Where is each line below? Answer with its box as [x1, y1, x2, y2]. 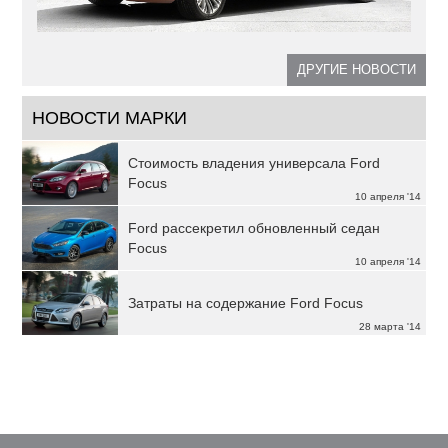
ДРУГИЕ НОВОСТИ [296, 62, 416, 78]
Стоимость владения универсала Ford [128, 155, 381, 172]
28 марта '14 [358, 321, 421, 333]
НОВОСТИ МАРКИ [32, 108, 188, 129]
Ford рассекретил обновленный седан [128, 220, 381, 237]
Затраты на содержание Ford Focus [128, 295, 364, 312]
